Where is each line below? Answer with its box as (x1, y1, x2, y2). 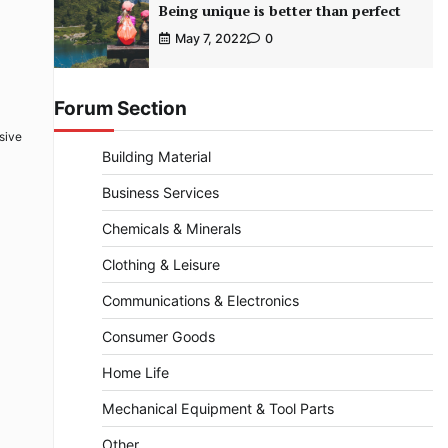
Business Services (101, 184, 219, 202)
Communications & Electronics (101, 292, 299, 310)
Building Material (101, 148, 211, 166)
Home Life (101, 364, 169, 382)
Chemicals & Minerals (101, 220, 241, 238)
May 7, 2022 (174, 31, 247, 47)
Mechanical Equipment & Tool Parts (101, 400, 334, 418)
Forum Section (53, 97, 187, 121)
